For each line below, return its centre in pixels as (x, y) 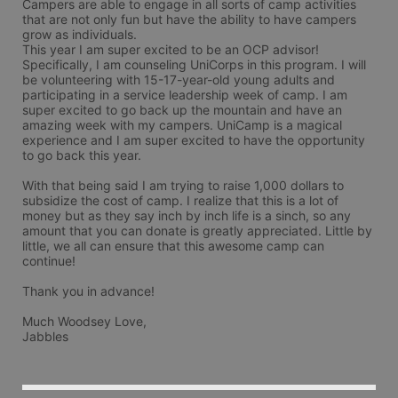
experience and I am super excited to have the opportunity (194, 140)
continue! (49, 261)
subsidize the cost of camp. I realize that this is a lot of (180, 200)
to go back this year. (82, 155)
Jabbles (45, 336)
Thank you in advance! (88, 291)
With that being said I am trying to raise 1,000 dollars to (183, 185)
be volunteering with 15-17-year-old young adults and (179, 80)
